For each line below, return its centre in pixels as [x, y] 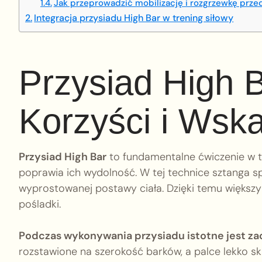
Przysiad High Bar [63, 156]
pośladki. [40, 204]
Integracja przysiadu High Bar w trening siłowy [134, 18]
